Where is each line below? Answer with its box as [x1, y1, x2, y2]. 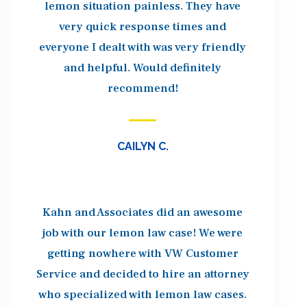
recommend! [107, 80, 178, 96]
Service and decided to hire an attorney [36, 266, 249, 282]
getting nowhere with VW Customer [47, 245, 238, 261]
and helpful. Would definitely [64, 60, 222, 75]
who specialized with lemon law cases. [38, 286, 247, 302]
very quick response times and [59, 19, 227, 34]
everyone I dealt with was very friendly [39, 39, 247, 55]
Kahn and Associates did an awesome [42, 204, 243, 220]
